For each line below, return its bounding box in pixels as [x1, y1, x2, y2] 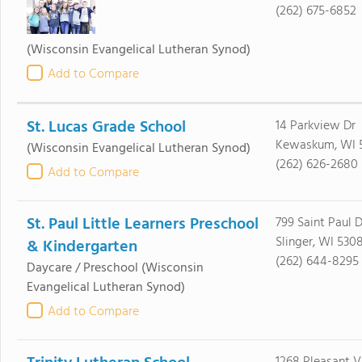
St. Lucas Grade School [26, 115, 186, 141]
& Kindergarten [26, 234, 137, 260]
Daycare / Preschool [26, 258, 138, 279]
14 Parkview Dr [275, 116, 356, 137]
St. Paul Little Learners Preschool [26, 212, 259, 238]
